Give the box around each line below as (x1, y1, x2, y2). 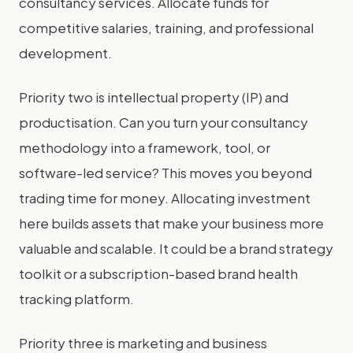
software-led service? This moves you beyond (19, 164, 312, 181)
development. (19, 44, 112, 61)
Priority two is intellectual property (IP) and (19, 88, 288, 106)
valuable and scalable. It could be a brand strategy (19, 240, 333, 257)
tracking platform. (19, 290, 134, 307)
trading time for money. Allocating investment (19, 189, 310, 206)
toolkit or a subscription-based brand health (19, 265, 298, 282)
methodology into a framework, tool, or (19, 139, 270, 156)
